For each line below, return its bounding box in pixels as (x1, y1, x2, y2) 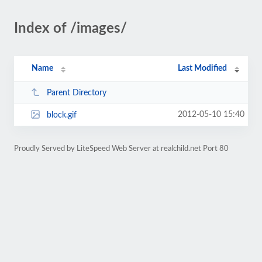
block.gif (46, 111, 77, 119)
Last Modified (178, 64, 227, 73)
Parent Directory (46, 88, 106, 97)
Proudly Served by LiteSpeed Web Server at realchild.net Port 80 (14, 145, 229, 152)
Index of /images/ (14, 22, 127, 36)
